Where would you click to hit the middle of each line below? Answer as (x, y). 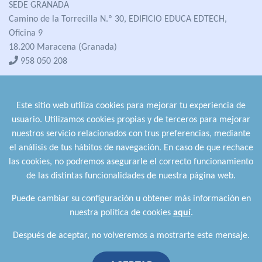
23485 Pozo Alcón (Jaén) (55, 140)
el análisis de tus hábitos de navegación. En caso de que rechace (131, 148)
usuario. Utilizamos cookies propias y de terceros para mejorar (131, 120)
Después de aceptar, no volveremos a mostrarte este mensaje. (131, 236)
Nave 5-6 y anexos (43, 126)
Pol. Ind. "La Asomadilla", (56, 112)
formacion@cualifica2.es (66, 84)
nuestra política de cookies (121, 213)
